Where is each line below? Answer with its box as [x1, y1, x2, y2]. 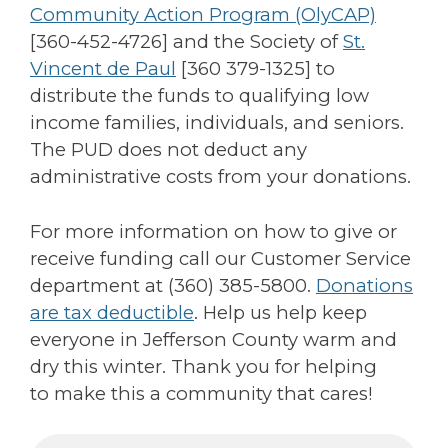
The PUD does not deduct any [30, 137, 307, 161]
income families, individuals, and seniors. [30, 110, 404, 134]
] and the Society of [162, 29, 343, 53]
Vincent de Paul [30, 56, 176, 80]
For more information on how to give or [30, 219, 397, 243]
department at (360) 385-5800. [30, 273, 316, 297]
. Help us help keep [194, 300, 367, 324]
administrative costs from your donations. [30, 164, 411, 188]
